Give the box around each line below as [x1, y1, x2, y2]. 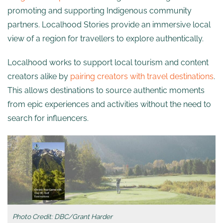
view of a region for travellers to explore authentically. [7, 34, 204, 44]
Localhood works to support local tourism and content [7, 58, 209, 68]
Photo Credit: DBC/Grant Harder [12, 213, 112, 221]
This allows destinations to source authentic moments [7, 86, 205, 96]
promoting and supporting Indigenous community [7, 6, 192, 16]
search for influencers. [7, 113, 89, 123]
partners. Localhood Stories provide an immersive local [7, 20, 211, 30]
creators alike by [7, 72, 70, 82]
